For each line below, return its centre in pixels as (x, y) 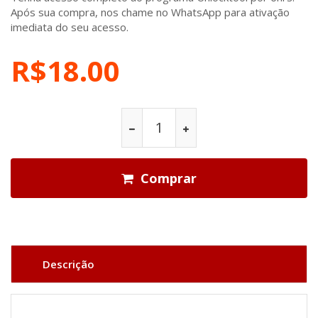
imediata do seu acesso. (70, 27)
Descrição (68, 264)
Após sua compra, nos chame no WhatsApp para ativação (150, 12)
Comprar (169, 179)
